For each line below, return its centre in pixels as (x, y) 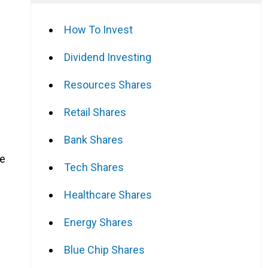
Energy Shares (98, 222)
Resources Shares (108, 84)
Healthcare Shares (108, 194)
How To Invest (98, 29)
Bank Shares (94, 139)
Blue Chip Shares (104, 249)
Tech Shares (94, 167)
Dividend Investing (108, 57)
